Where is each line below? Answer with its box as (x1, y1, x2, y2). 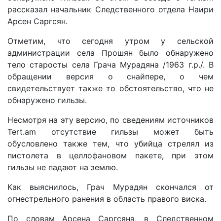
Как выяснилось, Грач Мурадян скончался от (7, 182, 214, 192)
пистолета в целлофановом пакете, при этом (7, 150, 214, 161)
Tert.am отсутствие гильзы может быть (7, 127, 214, 137)
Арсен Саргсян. (7, 16, 70, 27)
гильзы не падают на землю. (7, 162, 118, 173)
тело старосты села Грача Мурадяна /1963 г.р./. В (7, 60, 214, 70)
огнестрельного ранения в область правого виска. (7, 194, 206, 204)
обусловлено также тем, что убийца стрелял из (7, 139, 214, 149)
